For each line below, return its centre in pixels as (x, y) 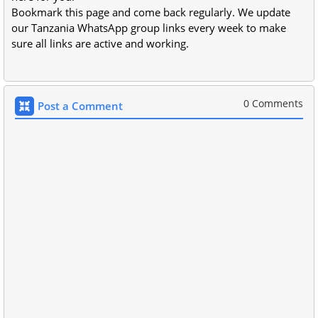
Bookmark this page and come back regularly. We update (151, 12)
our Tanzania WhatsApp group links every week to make (149, 28)
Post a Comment (80, 106)
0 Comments (273, 103)
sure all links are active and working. (100, 43)
